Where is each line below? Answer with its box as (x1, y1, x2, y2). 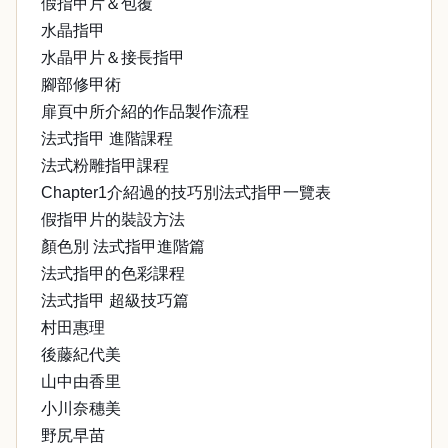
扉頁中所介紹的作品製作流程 (41, 103, 249, 120)
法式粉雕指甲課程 (41, 157, 169, 174)
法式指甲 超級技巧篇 (41, 292, 189, 309)
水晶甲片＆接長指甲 (41, 49, 185, 66)
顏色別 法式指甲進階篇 (41, 238, 205, 255)
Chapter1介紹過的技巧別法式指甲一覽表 (41, 184, 331, 201)
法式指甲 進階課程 (41, 130, 173, 147)
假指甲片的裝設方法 (41, 211, 185, 228)
